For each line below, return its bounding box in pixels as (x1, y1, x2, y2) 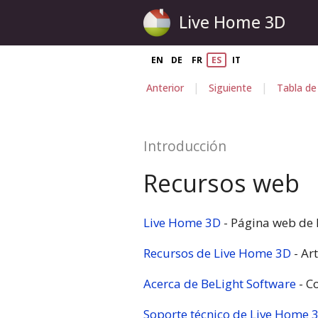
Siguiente (208, 81, 252, 95)
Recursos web (143, 167, 300, 199)
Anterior (146, 81, 184, 95)
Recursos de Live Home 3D (143, 244, 291, 261)
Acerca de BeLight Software (143, 275, 296, 292)
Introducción (143, 136, 226, 155)
